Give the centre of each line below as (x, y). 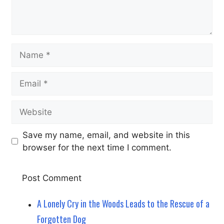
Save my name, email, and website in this (106, 135)
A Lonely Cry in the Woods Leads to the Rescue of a (123, 204)
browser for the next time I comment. (97, 147)
